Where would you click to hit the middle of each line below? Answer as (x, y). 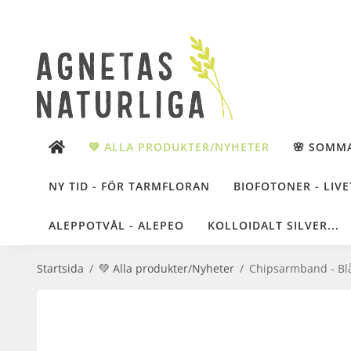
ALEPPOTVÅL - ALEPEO (116, 225)
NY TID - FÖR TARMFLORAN (129, 186)
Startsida (60, 268)
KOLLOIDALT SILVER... (273, 225)
